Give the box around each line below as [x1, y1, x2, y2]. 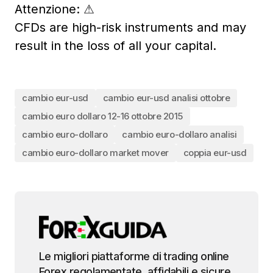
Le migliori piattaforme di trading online [39, 249, 229, 263]
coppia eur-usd [183, 147, 247, 159]
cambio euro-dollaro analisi [122, 129, 237, 141]
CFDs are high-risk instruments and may [15, 19, 246, 35]
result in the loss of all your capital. [15, 38, 216, 53]
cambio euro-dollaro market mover [22, 147, 169, 159]
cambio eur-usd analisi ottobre [102, 92, 230, 104]
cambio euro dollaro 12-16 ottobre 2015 [22, 110, 183, 122]
